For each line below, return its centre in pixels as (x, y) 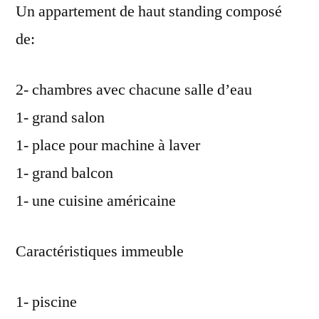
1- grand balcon (64, 173)
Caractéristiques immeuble (100, 251)
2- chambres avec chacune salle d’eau (134, 89)
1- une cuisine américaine (96, 200)
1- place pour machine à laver (108, 145)
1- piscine (46, 302)
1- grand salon (60, 117)
